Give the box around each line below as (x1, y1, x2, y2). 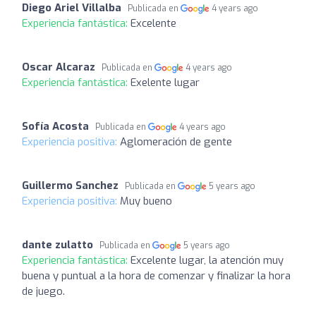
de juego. (22, 284, 65, 298)
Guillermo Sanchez (22, 178, 119, 193)
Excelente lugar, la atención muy (130, 253, 284, 267)
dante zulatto (22, 238, 93, 252)
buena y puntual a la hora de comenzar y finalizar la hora (22, 269, 291, 283)
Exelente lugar (130, 75, 200, 90)
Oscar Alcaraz (22, 60, 95, 74)
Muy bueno (120, 194, 172, 208)
